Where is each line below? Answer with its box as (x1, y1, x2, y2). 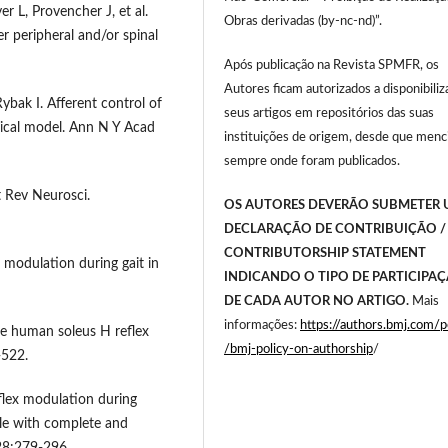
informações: (224, 319, 301, 333)
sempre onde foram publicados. (224, 155, 401, 169)
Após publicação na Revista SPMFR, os (224, 59, 440, 73)
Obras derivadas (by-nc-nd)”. (224, 15, 383, 29)
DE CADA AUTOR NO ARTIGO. (224, 295, 410, 309)
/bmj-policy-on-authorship (224, 343, 374, 357)
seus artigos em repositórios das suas (224, 107, 435, 121)
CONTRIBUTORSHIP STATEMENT (224, 247, 427, 261)
